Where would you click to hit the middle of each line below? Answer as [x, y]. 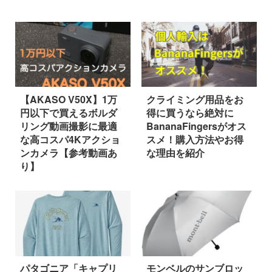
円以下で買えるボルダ [68, 112]
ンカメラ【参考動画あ [68, 152]
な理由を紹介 [175, 152]
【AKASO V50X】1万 [68, 99]
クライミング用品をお [195, 99]
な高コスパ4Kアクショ [70, 139]
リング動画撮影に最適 [68, 126]
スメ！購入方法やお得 [195, 139]
